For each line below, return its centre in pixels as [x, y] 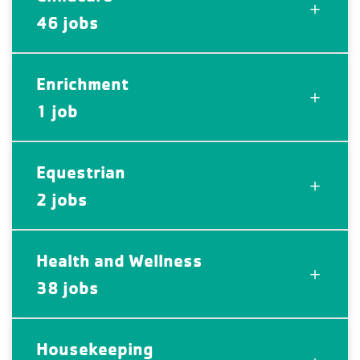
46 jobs [67, 23]
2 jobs [62, 200]
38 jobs [67, 288]
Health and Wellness [119, 261]
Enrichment [82, 84]
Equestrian [81, 172]
